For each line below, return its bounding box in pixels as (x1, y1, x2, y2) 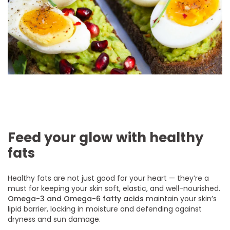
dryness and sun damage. (8, 214, 101, 224)
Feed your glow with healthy (8, 128, 203, 147)
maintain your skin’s (144, 193, 217, 204)
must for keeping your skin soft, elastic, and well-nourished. (8, 183, 221, 194)
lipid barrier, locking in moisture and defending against (8, 203, 202, 214)
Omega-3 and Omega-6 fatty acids (8, 193, 144, 204)
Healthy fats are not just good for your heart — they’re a (8, 172, 209, 183)
